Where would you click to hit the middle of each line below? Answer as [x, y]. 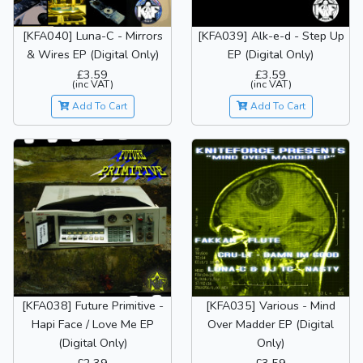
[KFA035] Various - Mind [271, 306]
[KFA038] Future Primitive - [92, 306]
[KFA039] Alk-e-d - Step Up [271, 36]
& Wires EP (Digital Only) [92, 55]
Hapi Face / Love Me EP [92, 325]
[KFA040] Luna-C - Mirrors [92, 36]
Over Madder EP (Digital [271, 325]
